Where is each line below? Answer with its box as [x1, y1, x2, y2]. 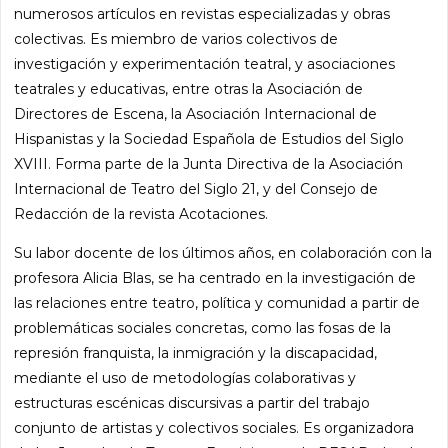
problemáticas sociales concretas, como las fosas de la [14, 318, 392, 337]
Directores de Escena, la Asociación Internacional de [14, 104, 378, 123]
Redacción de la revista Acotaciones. [14, 204, 269, 223]
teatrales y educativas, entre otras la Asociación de [14, 79, 364, 98]
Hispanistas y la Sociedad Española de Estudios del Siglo [14, 129, 405, 148]
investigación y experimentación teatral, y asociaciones [14, 54, 396, 73]
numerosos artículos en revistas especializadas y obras [14, 4, 391, 23]
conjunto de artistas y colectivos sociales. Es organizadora [14, 418, 415, 437]
